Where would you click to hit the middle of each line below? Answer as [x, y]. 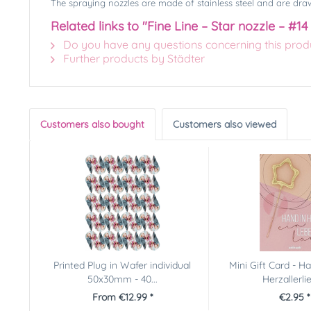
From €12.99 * [122, 297]
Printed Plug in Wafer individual [123, 265]
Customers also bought [92, 124]
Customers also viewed [225, 124]
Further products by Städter [133, 58]
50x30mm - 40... [122, 279]
